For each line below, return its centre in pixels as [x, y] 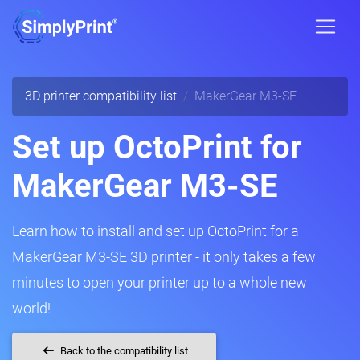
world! [31, 308]
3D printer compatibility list [101, 96]
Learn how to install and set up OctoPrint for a [155, 231]
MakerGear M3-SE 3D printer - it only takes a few [164, 257]
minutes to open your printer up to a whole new [160, 282]
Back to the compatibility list [123, 351]
